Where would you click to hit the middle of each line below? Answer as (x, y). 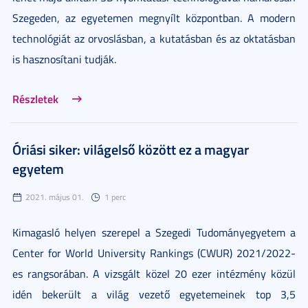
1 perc (115, 197)
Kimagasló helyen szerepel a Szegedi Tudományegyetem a (154, 232)
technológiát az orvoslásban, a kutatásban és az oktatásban (154, 38)
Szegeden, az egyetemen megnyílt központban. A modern (154, 18)
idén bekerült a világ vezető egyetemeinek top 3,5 (154, 294)
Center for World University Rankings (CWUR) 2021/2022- (154, 253)
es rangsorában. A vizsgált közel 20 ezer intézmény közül (154, 273)
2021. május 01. (55, 197)
